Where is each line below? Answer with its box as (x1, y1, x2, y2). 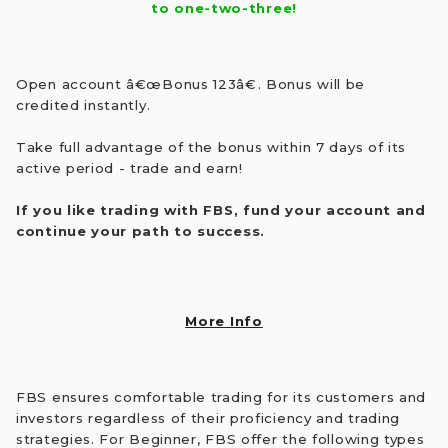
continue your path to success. (16, 222, 265, 239)
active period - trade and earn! (16, 159, 243, 176)
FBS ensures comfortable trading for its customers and (16, 388, 427, 405)
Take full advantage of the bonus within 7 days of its (16, 138, 407, 155)
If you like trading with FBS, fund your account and (16, 201, 426, 218)
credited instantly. (16, 96, 151, 113)
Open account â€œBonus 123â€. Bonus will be (16, 75, 366, 92)
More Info (185, 312, 263, 329)
